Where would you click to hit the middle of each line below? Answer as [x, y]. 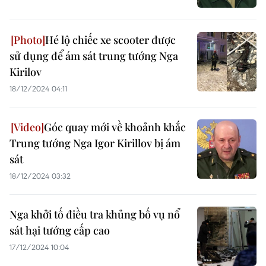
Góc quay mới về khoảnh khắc [115, 127]
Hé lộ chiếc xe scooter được [110, 40]
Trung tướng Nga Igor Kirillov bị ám [95, 143]
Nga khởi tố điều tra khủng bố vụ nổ [95, 214]
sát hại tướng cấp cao [60, 230]
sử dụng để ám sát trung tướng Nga [94, 56]
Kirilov [26, 72]
